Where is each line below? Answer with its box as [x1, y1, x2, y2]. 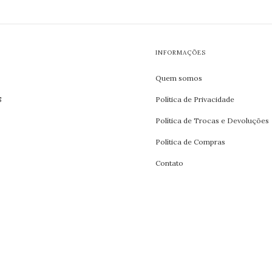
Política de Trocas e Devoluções [155, 116, 269, 126]
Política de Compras [155, 137, 225, 147]
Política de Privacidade [155, 95, 234, 104]
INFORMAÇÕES [155, 49, 206, 57]
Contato [155, 158, 183, 168]
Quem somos [155, 73, 202, 83]
